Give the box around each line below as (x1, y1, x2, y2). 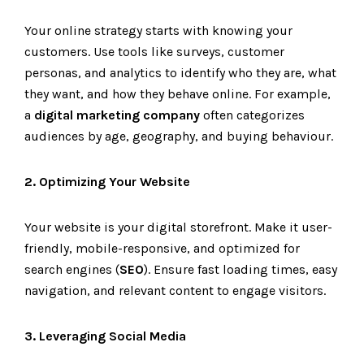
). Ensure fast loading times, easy (144, 262, 337, 277)
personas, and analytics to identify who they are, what (24, 65, 336, 80)
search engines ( (24, 262, 119, 277)
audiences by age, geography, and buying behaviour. (24, 128, 333, 144)
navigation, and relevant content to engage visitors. (24, 283, 326, 298)
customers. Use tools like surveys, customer (24, 44, 284, 59)
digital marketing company (34, 107, 200, 123)
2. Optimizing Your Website (24, 174, 190, 189)
